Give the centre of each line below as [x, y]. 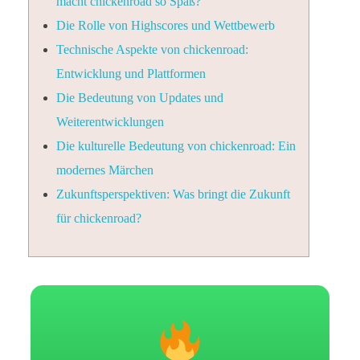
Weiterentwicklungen [110, 121]
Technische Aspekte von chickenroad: [152, 49]
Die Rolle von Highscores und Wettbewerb [165, 25]
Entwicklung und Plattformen [131, 73]
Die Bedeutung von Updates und [139, 97]
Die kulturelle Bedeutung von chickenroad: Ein [176, 145]
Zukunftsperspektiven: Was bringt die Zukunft [173, 194]
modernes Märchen [104, 170]
